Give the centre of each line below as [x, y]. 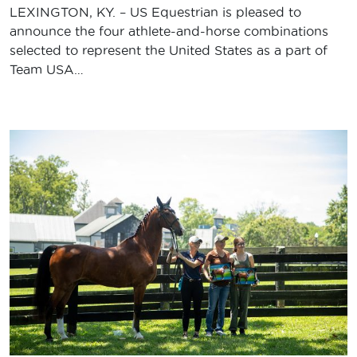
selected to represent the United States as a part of [169, 51]
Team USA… [47, 70]
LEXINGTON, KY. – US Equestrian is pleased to [155, 12]
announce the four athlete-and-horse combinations [169, 31]
